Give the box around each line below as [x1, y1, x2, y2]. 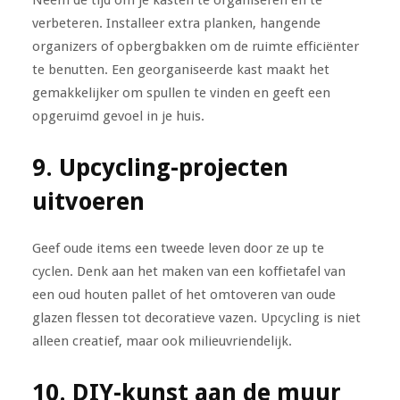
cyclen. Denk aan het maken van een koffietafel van [31, 262, 346, 279]
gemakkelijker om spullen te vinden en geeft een [31, 84, 330, 101]
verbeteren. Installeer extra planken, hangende [31, 14, 321, 31]
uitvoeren [31, 187, 145, 215]
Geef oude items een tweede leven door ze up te [31, 239, 324, 256]
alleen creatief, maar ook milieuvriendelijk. [31, 332, 292, 349]
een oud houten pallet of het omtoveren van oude [31, 286, 336, 303]
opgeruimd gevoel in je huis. [31, 107, 204, 124]
